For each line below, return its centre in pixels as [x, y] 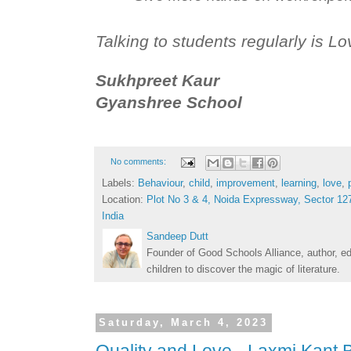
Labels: [120, 183]
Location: [124, 199]
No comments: [139, 162]
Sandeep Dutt [177, 236]
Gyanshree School [169, 103]
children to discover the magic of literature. [243, 269]
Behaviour [160, 183]
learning [299, 183]
